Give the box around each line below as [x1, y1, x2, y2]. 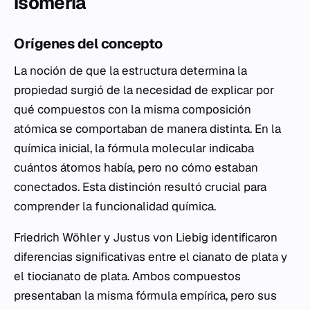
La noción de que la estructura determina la [14, 63, 247, 78]
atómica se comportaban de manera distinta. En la [14, 121, 281, 136]
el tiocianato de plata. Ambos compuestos [14, 268, 241, 284]
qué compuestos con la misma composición [14, 102, 251, 117]
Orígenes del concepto [14, 35, 163, 53]
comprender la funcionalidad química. [14, 199, 216, 214]
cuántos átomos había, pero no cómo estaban [14, 160, 258, 175]
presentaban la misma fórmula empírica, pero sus [14, 288, 277, 303]
